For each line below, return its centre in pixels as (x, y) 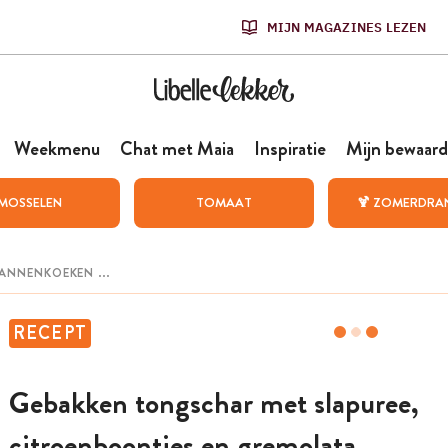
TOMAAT (223, 202)
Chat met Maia (176, 148)
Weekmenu (56, 148)
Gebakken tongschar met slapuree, (213, 403)
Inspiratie (289, 148)
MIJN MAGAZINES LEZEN (346, 27)
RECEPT (50, 333)
